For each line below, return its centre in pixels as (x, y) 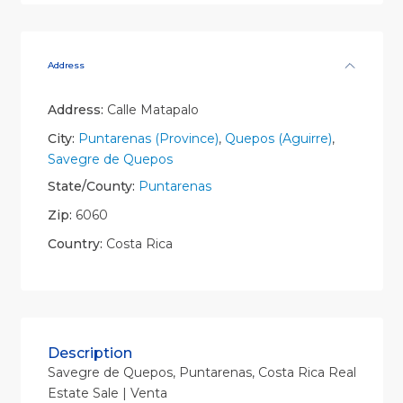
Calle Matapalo (151, 110)
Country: (75, 244)
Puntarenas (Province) (148, 139)
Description (90, 354)
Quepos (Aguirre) (278, 139)
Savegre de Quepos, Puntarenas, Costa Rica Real (201, 373)
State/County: (91, 187)
